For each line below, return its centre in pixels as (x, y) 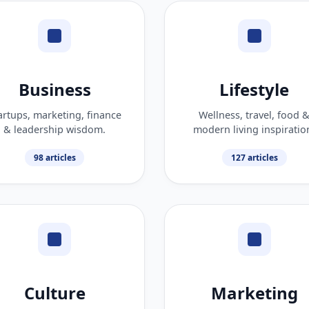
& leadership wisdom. (55, 129)
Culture (54, 292)
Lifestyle (255, 89)
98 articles (54, 157)
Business (54, 89)
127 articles (254, 157)
